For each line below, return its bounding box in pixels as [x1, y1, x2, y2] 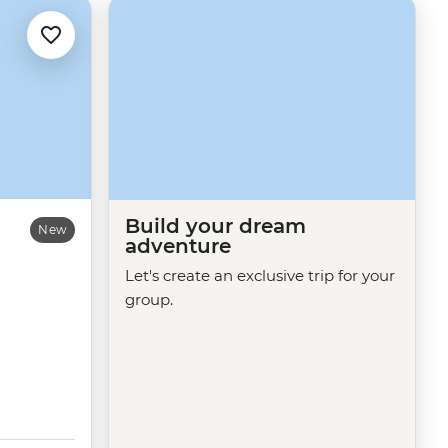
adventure [125, 233, 231, 258]
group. [125, 289, 173, 309]
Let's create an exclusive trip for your [125, 265, 395, 285]
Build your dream [125, 213, 306, 238]
